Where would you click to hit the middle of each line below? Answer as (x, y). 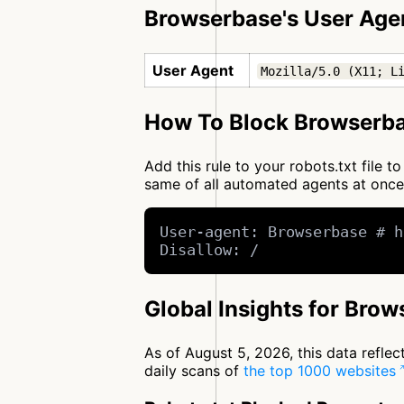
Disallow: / (210, 250)
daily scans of (194, 371)
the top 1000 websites (320, 371)
